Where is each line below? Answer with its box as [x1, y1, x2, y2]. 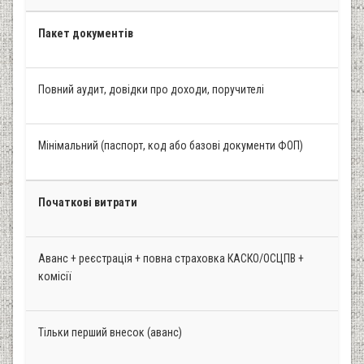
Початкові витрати [38, 195, 137, 209]
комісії [38, 269, 71, 283]
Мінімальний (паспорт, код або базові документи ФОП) [38, 138, 303, 152]
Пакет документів [38, 26, 133, 40]
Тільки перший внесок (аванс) [38, 325, 182, 339]
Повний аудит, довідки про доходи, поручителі [38, 82, 264, 96]
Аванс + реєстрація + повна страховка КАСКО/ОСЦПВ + [38, 251, 304, 265]
